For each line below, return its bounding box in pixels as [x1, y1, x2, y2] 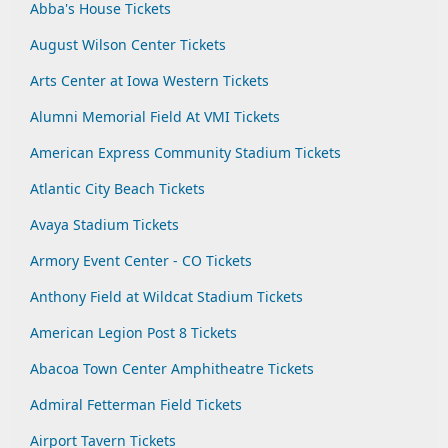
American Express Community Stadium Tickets [30, 143, 341, 162]
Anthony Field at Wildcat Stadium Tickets [30, 287, 303, 306]
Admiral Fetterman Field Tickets [30, 395, 242, 414]
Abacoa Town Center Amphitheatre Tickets [30, 359, 314, 378]
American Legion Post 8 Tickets [30, 323, 237, 342]
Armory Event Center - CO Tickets [30, 251, 252, 270]
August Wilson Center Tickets [30, 35, 226, 54]
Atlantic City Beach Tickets [30, 179, 205, 198]
